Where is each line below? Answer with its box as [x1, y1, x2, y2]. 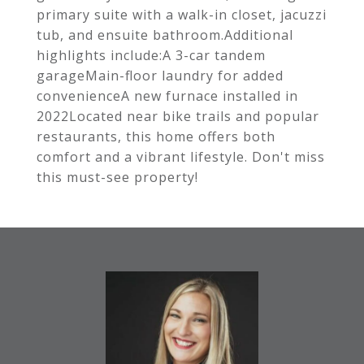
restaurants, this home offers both [37, 128, 275, 145]
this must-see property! [37, 168, 198, 186]
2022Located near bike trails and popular [37, 107, 319, 125]
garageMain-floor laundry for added [37, 67, 284, 84]
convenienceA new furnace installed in [37, 87, 298, 105]
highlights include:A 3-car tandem [37, 46, 266, 64]
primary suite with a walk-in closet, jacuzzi [37, 6, 327, 24]
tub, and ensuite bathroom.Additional [37, 26, 293, 44]
